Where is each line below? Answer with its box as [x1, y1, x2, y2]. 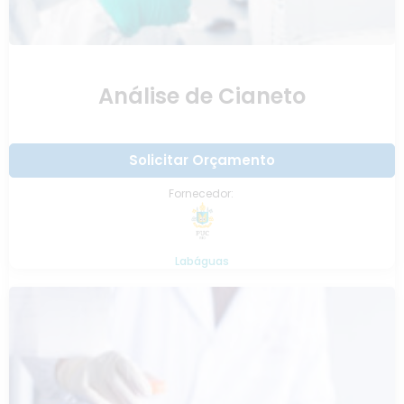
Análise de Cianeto [98, 80, 306, 111]
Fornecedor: [168, 185, 236, 201]
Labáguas [175, 253, 229, 270]
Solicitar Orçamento [129, 150, 275, 170]
